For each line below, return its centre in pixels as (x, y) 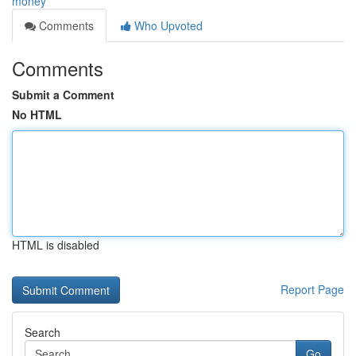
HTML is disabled (56, 245)
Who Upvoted (167, 25)
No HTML (37, 114)
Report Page (312, 289)
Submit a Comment (63, 95)
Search (43, 332)
